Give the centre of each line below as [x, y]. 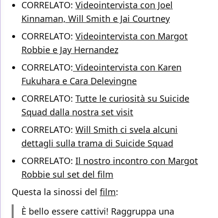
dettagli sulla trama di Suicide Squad [97, 143]
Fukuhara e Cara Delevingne [79, 81]
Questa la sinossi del [56, 192]
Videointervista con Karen [127, 67]
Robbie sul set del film [67, 174]
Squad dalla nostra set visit [77, 112]
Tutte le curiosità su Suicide [132, 99]
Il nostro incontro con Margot [137, 161]
